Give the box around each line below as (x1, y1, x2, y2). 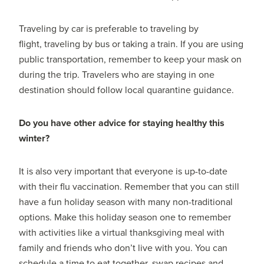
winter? (19, 133, 50, 145)
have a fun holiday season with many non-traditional (19, 196, 233, 209)
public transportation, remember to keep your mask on (19, 54, 242, 66)
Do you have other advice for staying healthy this (19, 117, 225, 130)
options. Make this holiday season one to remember (19, 212, 232, 224)
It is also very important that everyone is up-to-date (19, 166, 228, 178)
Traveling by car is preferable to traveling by (19, 23, 199, 35)
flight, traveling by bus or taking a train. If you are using (19, 38, 244, 51)
